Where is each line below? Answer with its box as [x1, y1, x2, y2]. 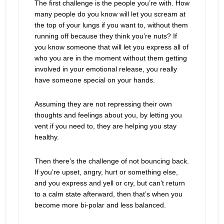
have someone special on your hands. [34, 76, 155, 84]
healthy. [34, 133, 59, 141]
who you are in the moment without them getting [34, 54, 187, 62]
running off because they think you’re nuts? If [34, 32, 177, 40]
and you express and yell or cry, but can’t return [34, 179, 185, 187]
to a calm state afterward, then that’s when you [34, 190, 182, 198]
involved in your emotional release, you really [34, 65, 177, 73]
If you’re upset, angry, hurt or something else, [34, 168, 178, 176]
